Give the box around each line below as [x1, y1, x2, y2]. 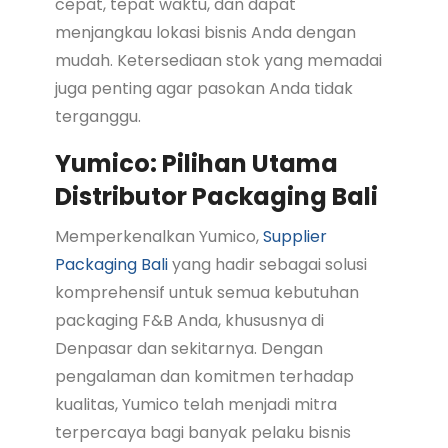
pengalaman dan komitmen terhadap [54, 364, 354, 388]
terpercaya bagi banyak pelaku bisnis [54, 420, 351, 444]
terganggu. [54, 104, 141, 128]
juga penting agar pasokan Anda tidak [54, 76, 353, 100]
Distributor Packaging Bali [54, 179, 378, 213]
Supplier [262, 224, 327, 248]
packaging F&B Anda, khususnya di [54, 308, 324, 332]
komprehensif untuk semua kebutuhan [54, 280, 359, 304]
